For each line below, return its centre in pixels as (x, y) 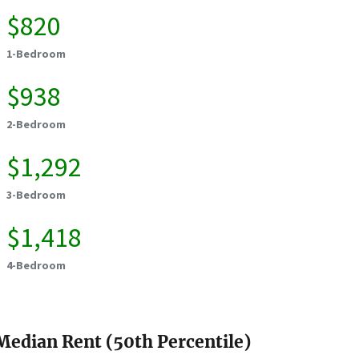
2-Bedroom (36, 125)
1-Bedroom (36, 54)
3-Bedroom (36, 195)
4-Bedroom (36, 266)
